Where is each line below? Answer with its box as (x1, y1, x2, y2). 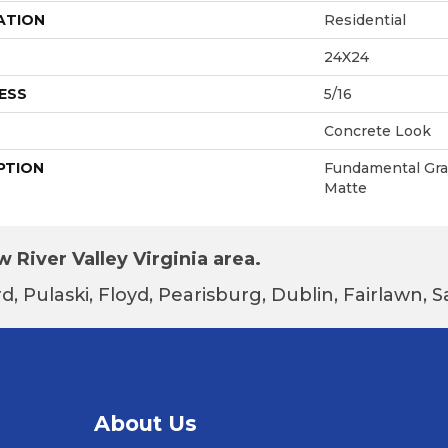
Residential (324, 10, 406, 29)
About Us (93, 410, 197, 436)
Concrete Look (324, 121, 431, 140)
